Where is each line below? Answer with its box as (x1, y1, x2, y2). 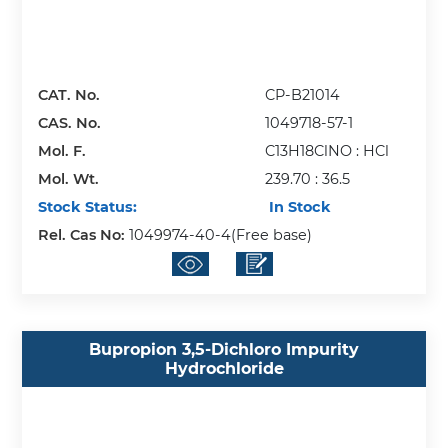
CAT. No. (38, 85, 101, 104)
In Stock (265, 197, 332, 216)
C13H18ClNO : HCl (265, 141, 390, 160)
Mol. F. (38, 141, 87, 160)
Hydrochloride (164, 359, 284, 379)
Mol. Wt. (38, 169, 100, 188)
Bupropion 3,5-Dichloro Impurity (89, 340, 359, 360)
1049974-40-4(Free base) (129, 225, 313, 244)
